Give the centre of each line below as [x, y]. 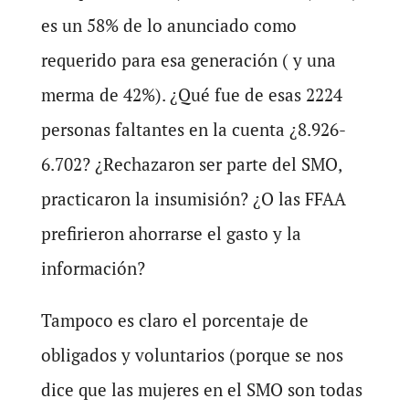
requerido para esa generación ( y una [188, 60]
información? [93, 268]
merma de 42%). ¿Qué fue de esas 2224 [191, 95]
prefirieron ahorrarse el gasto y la [171, 234]
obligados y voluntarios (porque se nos [192, 355]
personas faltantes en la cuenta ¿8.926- [193, 130]
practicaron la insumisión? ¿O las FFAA [193, 199]
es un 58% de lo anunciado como [168, 26]
